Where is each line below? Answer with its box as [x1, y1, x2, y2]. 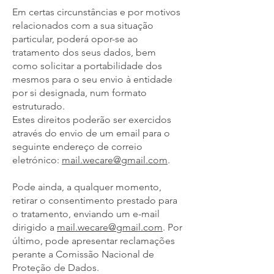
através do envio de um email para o [12, 127, 170, 139]
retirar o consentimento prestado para [12, 194, 177, 206]
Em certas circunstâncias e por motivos [12, 6, 180, 18]
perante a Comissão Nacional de [12, 248, 154, 260]
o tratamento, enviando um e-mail [12, 208, 160, 220]
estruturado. [12, 100, 65, 112]
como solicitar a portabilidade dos [12, 60, 162, 72]
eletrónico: [12, 154, 62, 166]
